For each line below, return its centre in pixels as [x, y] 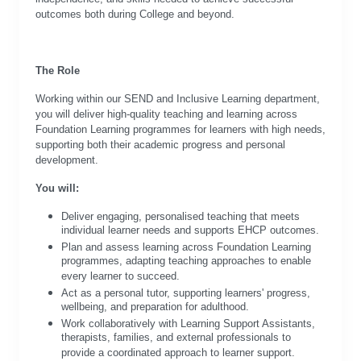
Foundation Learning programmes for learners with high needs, [180, 129]
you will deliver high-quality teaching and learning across [166, 114]
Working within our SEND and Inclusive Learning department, [178, 99]
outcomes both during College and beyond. [135, 14]
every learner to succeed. [120, 278]
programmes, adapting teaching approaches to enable [186, 262]
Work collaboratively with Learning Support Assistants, [188, 324]
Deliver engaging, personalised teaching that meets [180, 216]
